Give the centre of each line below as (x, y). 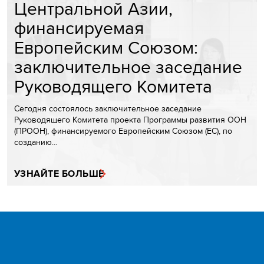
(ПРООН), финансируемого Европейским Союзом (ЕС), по (123, 131)
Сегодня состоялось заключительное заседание (108, 109)
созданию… (36, 142)
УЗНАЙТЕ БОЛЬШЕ (59, 174)
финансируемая (79, 28)
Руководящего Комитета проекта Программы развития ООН (130, 120)
